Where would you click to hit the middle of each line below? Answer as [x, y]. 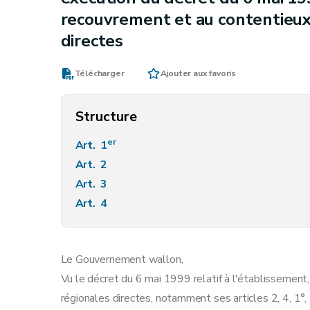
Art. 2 [93, 165]
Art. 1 [91, 145]
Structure [106, 116]
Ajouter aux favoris [198, 73]
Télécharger [99, 73]
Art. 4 [93, 203]
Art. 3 [93, 184]
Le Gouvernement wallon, [122, 259]
